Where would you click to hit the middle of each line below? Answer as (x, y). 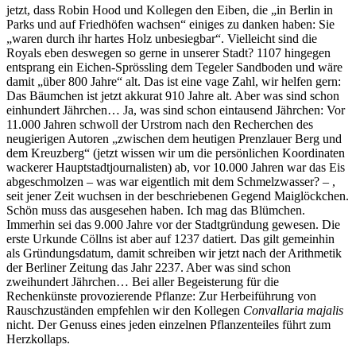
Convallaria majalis (293, 311)
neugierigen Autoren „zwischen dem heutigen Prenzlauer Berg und (174, 139)
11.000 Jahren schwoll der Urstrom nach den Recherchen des (160, 125)
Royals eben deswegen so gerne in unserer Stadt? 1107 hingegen (168, 53)
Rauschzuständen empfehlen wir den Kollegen (125, 311)
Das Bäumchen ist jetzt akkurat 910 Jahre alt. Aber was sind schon (173, 96)
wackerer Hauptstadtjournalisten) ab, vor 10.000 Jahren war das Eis (176, 168)
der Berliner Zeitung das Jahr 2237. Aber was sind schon (149, 268)
